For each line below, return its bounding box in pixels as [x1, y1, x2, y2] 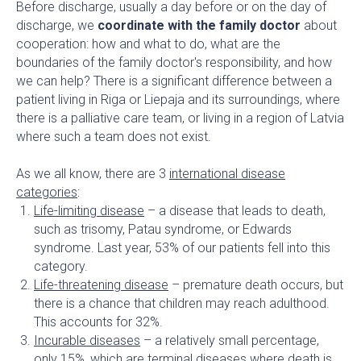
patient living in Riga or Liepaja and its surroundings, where [16, 91, 340, 107]
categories [16, 184, 77, 200]
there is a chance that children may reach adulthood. [34, 295, 330, 311]
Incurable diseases [34, 332, 140, 348]
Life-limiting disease [34, 202, 144, 218]
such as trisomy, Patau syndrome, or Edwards [34, 221, 292, 237]
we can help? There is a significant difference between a [16, 73, 332, 89]
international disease [169, 165, 285, 181]
